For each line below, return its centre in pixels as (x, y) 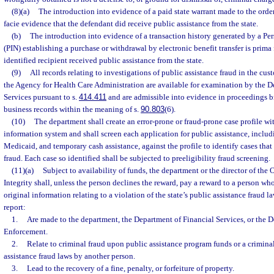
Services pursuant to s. (41, 97)
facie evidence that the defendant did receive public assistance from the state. (131, 24)
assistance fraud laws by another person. (69, 256)
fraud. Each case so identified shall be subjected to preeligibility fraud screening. (137, 158)
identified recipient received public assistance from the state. (104, 61)
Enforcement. (26, 232)
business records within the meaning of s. (72, 109)
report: (15, 207)
